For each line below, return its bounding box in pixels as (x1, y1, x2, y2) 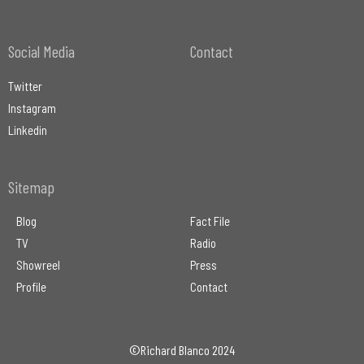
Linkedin (8, 123, 47, 138)
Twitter (8, 79, 42, 94)
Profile (16, 279, 46, 295)
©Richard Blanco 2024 (129, 342, 235, 358)
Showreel (16, 258, 60, 273)
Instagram (8, 101, 56, 116)
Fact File (190, 214, 230, 229)
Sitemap (8, 177, 54, 197)
